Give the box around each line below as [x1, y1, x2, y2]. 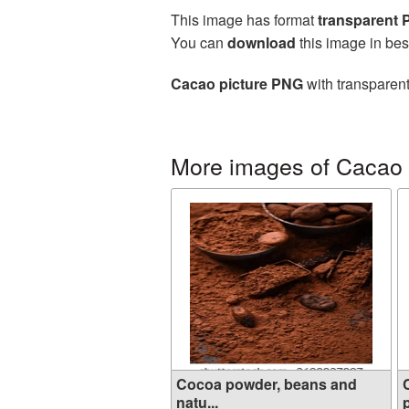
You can [171, 32, 227, 53]
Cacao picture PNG [171, 73, 303, 94]
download [227, 32, 296, 53]
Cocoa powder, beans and [176, 373, 357, 394]
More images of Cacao [171, 149, 403, 182]
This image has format [171, 9, 318, 30]
